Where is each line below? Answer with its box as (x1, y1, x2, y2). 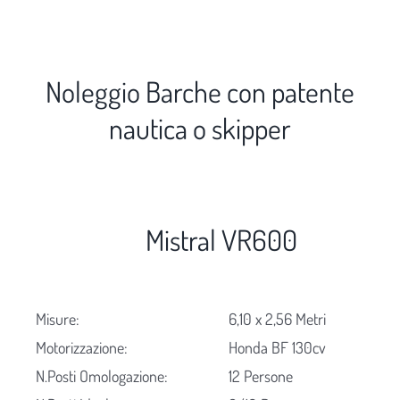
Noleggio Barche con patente (46, 73, 354, 111)
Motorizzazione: (35, 337, 128, 358)
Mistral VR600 (145, 221, 297, 259)
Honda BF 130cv (229, 337, 327, 358)
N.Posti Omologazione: (35, 366, 168, 387)
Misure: (35, 309, 79, 329)
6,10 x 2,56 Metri (229, 309, 327, 329)
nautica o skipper (109, 110, 291, 147)
